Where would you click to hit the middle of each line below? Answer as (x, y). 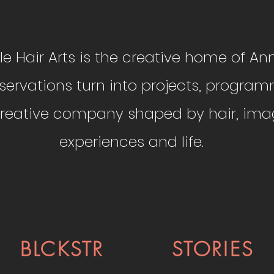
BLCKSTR (62, 249)
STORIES (213, 249)
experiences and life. (131, 142)
